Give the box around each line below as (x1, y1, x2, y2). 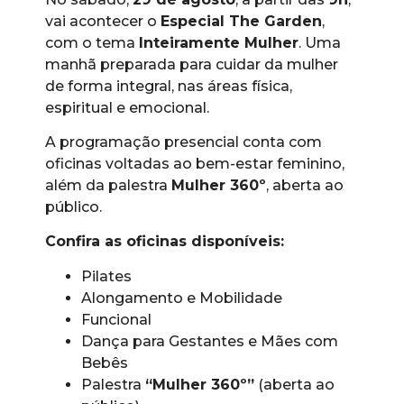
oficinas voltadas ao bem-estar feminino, (45, 155, 344, 173)
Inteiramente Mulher (139, 33, 298, 51)
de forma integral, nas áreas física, (45, 77, 292, 95)
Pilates (81, 267, 132, 285)
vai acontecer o (45, 12, 161, 30)
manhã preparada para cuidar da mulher (45, 55, 338, 73)
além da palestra (45, 177, 171, 195)
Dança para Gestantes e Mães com (81, 332, 338, 350)
